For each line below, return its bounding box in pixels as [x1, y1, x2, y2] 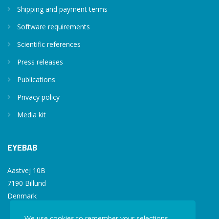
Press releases [17, 57, 63, 66]
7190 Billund [7, 178, 46, 188]
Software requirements [17, 22, 90, 31]
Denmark [7, 191, 37, 200]
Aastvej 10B [7, 165, 45, 175]
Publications [17, 74, 55, 84]
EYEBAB [7, 140, 37, 154]
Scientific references [17, 39, 81, 49]
